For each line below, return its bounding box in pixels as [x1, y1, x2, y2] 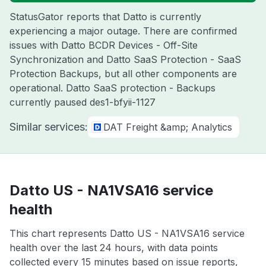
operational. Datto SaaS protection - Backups [9, 82, 216, 94]
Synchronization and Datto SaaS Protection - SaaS [9, 53, 241, 65]
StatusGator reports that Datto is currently [9, 11, 201, 23]
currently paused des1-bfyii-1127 [9, 96, 156, 108]
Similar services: [9, 121, 88, 133]
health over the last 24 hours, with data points [9, 242, 218, 254]
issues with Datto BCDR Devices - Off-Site [9, 39, 198, 51]
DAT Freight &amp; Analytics [103, 121, 232, 133]
